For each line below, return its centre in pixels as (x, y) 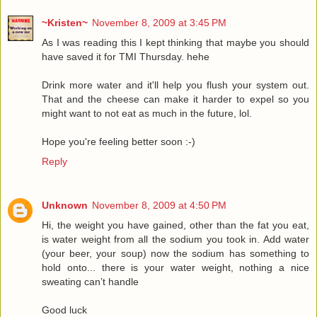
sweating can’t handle (90, 281)
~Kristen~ (65, 22)
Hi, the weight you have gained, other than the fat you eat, (175, 225)
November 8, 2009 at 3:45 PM (159, 22)
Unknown (65, 205)
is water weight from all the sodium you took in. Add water (175, 239)
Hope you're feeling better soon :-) (119, 141)
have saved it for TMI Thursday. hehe (126, 56)
